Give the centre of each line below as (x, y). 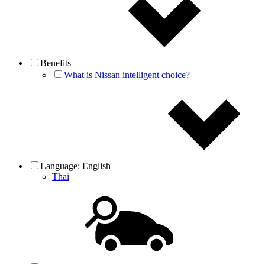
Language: (61, 166)
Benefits (58, 63)
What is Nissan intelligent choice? (127, 75)
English (99, 166)
